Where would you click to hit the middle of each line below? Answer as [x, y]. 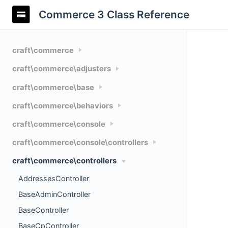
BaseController [44, 210]
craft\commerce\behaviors [63, 106]
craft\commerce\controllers [64, 161]
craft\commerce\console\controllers [80, 143]
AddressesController [54, 178]
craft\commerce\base [53, 87]
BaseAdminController [54, 194]
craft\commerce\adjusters [62, 69]
